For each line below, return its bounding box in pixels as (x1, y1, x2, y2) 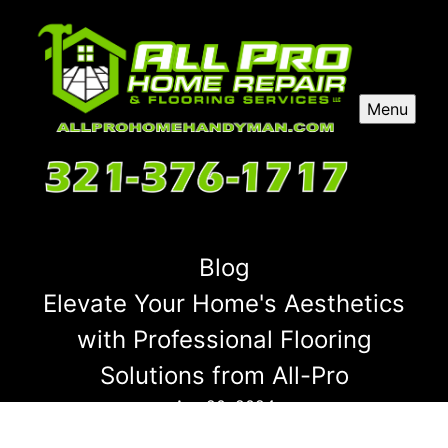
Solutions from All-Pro (99, 360, 349, 390)
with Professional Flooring (76, 324, 372, 354)
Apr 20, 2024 (173, 395, 275, 416)
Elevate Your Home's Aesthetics (43, 288, 405, 318)
